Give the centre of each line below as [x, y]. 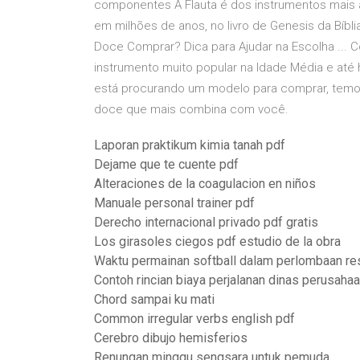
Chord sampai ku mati [154, 299]
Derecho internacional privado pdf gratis [206, 222]
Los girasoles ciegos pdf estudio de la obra [217, 241]
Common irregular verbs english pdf [194, 319]
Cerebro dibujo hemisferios [171, 338]
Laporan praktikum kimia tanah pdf [190, 145]
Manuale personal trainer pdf [174, 203]
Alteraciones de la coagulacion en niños [205, 184]
